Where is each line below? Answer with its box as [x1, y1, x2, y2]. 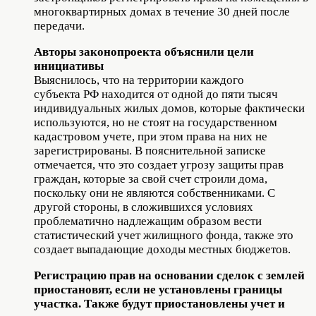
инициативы [34, 59, 104, 73]
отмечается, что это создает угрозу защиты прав [34, 157, 284, 171]
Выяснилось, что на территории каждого [34, 73, 244, 87]
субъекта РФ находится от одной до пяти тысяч [34, 87, 278, 101]
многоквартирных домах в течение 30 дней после [34, 4, 290, 18]
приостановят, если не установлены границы [34, 282, 282, 296]
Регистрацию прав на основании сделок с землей [34, 268, 305, 282]
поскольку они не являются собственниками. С [34, 186, 275, 200]
